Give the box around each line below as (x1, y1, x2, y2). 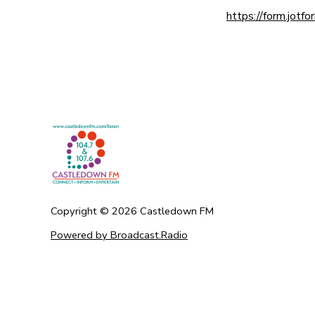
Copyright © (51, 203, 112, 218)
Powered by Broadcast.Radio (51, 228, 188, 243)
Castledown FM (140, 203, 214, 218)
